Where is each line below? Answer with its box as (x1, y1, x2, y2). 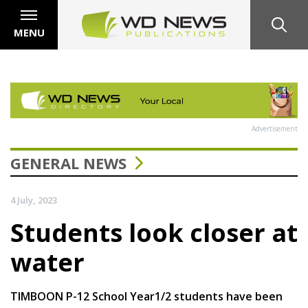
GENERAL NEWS (10, 152, 126, 173)
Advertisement (252, 123, 298, 133)
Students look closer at (10, 215, 298, 250)
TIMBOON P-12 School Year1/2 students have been (10, 288, 283, 304)
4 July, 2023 (10, 193, 57, 206)
